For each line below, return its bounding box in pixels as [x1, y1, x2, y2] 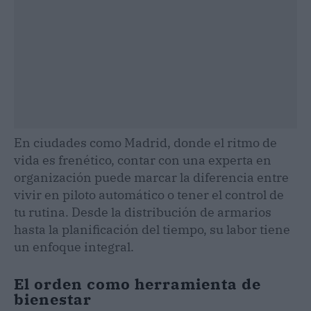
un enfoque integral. [14, 238, 134, 255]
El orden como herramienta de [14, 273, 261, 294]
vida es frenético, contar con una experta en [14, 151, 271, 168]
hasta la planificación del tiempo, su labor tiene [14, 221, 290, 237]
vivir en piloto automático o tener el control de [14, 186, 284, 203]
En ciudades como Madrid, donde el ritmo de [14, 134, 277, 151]
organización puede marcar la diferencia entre [14, 169, 289, 185]
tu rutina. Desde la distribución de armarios [14, 203, 271, 220]
